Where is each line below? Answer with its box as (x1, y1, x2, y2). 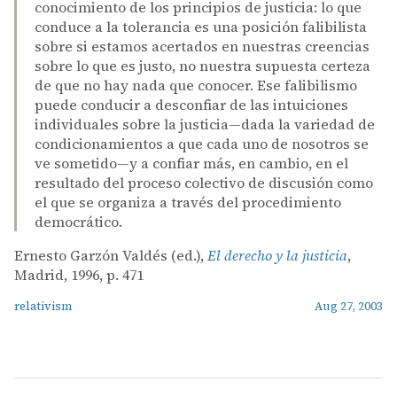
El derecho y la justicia (207, 245, 347, 265)
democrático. (35, 212, 122, 231)
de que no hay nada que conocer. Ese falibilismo (35, 75, 357, 95)
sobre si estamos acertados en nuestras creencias (35, 36, 370, 56)
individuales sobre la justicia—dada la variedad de (35, 114, 375, 134)
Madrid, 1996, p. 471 (14, 265, 144, 284)
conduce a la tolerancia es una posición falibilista (35, 17, 367, 36)
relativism (14, 299, 72, 314)
